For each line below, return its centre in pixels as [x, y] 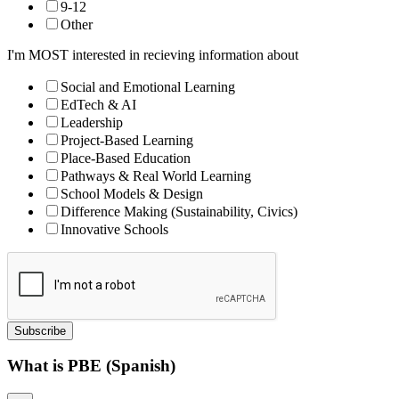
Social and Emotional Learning [148, 86]
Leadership [92, 122]
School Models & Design [132, 193]
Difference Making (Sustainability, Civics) [179, 211]
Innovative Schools [114, 229]
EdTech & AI [98, 104]
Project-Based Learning [127, 140]
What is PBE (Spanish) [91, 366]
